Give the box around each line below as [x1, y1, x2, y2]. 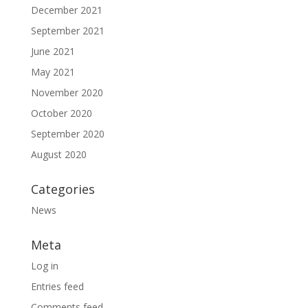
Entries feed [30, 279, 84, 293]
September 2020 [30, 126, 104, 140]
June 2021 [30, 44, 75, 58]
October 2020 [30, 106, 92, 120]
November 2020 [30, 85, 103, 99]
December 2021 [30, 3, 102, 16]
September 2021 [30, 23, 104, 37]
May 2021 [30, 65, 75, 78]
